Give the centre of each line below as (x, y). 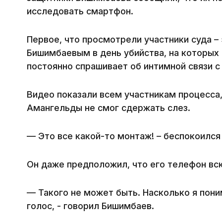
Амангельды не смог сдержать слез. (109, 108)
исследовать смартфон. (80, 11)
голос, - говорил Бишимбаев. (90, 206)
